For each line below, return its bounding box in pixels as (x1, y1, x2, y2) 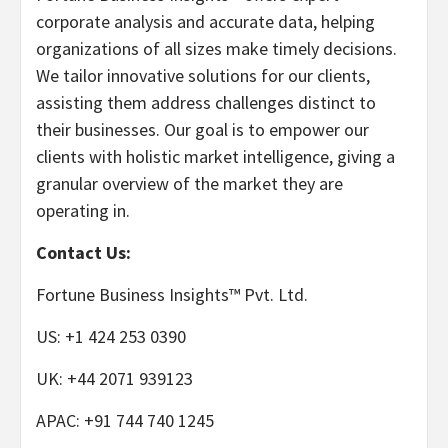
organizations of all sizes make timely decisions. (36, 37, 397, 60)
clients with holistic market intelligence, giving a (36, 145, 395, 168)
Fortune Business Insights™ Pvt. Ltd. (36, 283, 308, 306)
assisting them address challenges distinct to (36, 91, 376, 114)
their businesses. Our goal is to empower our (36, 118, 369, 141)
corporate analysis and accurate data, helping (36, 10, 375, 33)
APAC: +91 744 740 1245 (36, 409, 214, 432)
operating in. (36, 199, 130, 222)
